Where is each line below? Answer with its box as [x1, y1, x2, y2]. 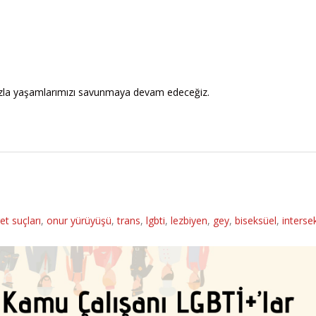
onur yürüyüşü [47, 213, 111, 227]
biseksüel [235, 213, 276, 227]
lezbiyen [171, 213, 207, 227]
